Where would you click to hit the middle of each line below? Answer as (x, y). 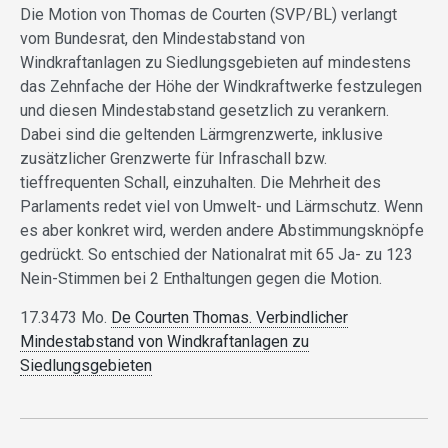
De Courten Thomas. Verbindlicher (229, 317)
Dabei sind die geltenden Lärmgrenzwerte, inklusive (201, 134)
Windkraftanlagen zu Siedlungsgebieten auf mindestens (215, 62)
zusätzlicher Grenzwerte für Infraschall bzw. (173, 158)
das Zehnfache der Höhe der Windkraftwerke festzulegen (221, 86)
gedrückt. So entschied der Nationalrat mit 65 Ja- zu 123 (216, 254)
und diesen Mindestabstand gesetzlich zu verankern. (204, 110)
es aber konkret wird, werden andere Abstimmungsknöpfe (222, 230)
